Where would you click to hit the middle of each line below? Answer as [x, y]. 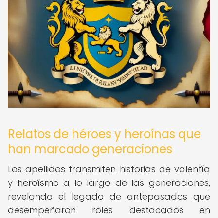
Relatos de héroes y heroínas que [104, 134]
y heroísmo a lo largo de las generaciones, [109, 183]
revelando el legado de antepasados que [109, 196]
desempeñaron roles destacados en [109, 210]
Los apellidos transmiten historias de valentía [109, 169]
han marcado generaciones [90, 149]
